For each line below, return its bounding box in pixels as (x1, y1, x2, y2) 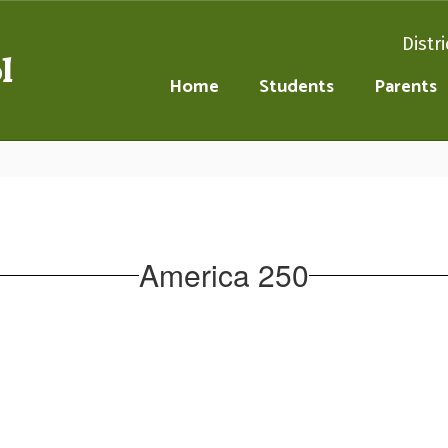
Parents (374, 72, 437, 102)
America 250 (139, 253, 309, 296)
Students (259, 72, 334, 102)
